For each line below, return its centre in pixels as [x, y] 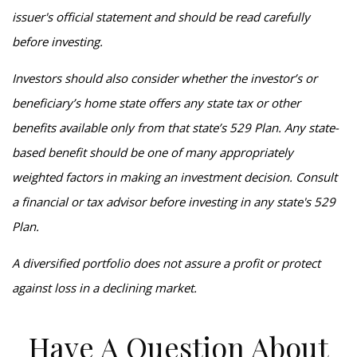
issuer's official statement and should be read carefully [161, 17]
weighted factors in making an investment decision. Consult [175, 177]
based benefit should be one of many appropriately [153, 152]
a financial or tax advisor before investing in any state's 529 [174, 202]
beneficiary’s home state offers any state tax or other [156, 103]
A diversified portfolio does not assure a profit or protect [166, 263]
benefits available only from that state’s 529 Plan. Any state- [175, 127]
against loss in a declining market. [104, 288]
